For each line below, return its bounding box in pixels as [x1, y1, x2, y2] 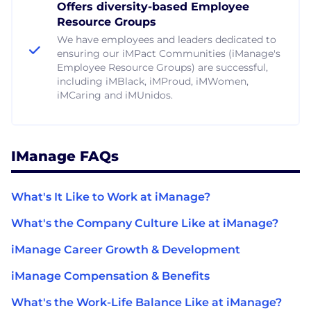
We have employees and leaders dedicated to [57, 33, 276, 46]
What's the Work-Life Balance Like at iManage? [11, 295, 282, 309]
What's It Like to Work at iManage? [11, 190, 210, 203]
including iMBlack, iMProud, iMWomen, [57, 74, 249, 87]
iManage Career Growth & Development [11, 242, 240, 256]
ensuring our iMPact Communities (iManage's [57, 47, 280, 60]
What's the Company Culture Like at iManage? [11, 216, 278, 230]
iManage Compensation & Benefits [11, 269, 210, 283]
